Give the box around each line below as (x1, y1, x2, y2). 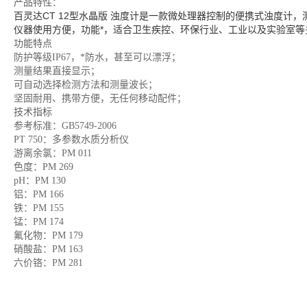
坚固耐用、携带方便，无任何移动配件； (14, 93, 186, 103)
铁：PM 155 (14, 203, 64, 213)
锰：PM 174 (14, 217, 64, 227)
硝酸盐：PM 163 (14, 244, 83, 254)
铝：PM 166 (14, 189, 64, 199)
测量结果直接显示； (14, 66, 100, 76)
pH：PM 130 (14, 175, 66, 186)
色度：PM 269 (14, 162, 73, 172)
